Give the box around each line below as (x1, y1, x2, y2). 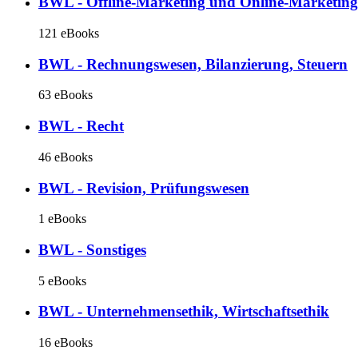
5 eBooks (38, 273, 86, 288)
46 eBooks (38, 149, 93, 164)
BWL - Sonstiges (38, 241, 146, 259)
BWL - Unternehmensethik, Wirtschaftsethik (38, 303, 329, 320)
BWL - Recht (38, 117, 124, 135)
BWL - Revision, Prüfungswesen (38, 179, 249, 197)
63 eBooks (38, 88, 93, 102)
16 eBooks (38, 336, 93, 350)
